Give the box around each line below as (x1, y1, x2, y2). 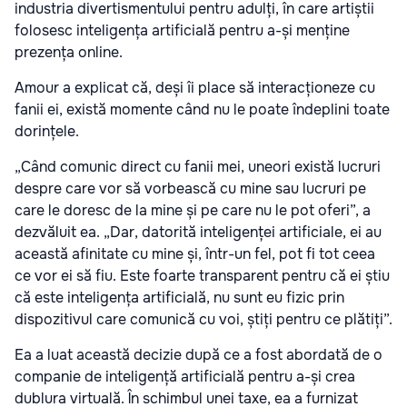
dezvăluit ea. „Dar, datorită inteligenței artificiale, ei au (15, 223, 382, 243)
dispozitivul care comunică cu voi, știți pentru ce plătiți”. (15, 310, 392, 330)
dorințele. (15, 122, 79, 142)
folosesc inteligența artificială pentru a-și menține (15, 21, 350, 41)
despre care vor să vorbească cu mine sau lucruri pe (15, 179, 366, 199)
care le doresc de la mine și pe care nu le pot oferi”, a (15, 201, 371, 221)
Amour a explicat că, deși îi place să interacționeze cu (15, 78, 375, 98)
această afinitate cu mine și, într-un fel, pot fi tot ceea (15, 244, 375, 264)
